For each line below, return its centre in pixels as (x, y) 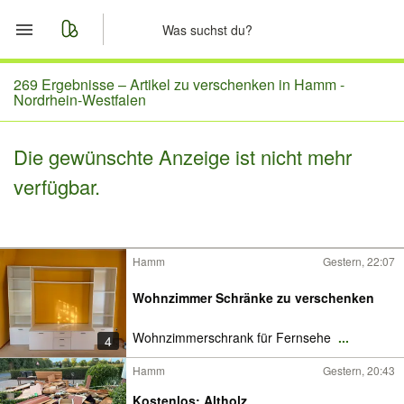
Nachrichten (101, 170)
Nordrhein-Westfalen (80, 100)
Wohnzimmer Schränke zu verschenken (253, 298)
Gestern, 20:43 (359, 370)
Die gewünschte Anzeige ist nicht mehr (183, 156)
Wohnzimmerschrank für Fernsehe (234, 337)
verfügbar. (57, 186)
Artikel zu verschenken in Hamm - (237, 84)
